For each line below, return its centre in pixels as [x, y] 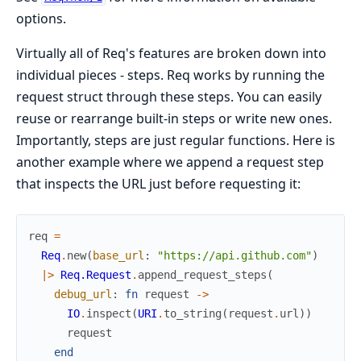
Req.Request [96, 274]
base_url [118, 255]
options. [41, 18]
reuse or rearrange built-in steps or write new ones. [174, 118]
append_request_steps [202, 274]
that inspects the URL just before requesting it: [158, 183]
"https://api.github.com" [234, 255]
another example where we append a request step [170, 162]
